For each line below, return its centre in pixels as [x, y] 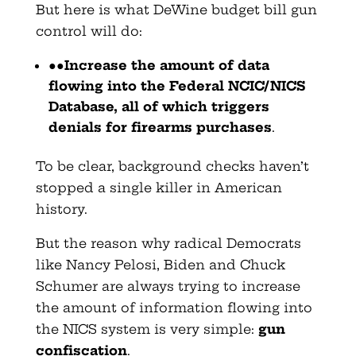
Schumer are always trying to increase [168, 286]
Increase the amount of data [166, 65]
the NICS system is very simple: [147, 329]
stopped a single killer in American [159, 187]
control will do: [89, 31]
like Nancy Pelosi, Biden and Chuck [160, 264]
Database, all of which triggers [159, 106]
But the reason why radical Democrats [168, 243]
